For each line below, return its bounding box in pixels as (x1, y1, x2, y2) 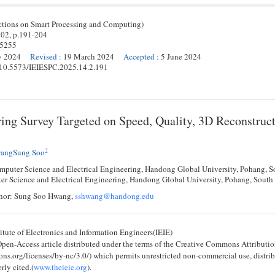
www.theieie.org (34, 261, 87, 273)
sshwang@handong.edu (75, 190, 154, 202)
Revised (30, 50, 57, 62)
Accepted (123, 50, 155, 62)
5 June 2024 (161, 50, 201, 62)
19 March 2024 (63, 50, 114, 62)
